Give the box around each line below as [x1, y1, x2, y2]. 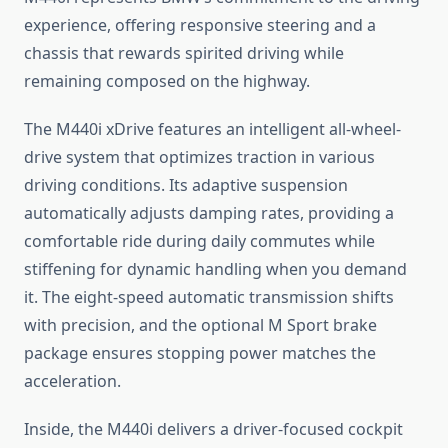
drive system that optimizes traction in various [24, 146, 375, 169]
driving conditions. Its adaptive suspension [24, 174, 348, 197]
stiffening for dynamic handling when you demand [24, 258, 407, 281]
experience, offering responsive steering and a [24, 14, 376, 37]
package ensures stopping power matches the [24, 342, 376, 365]
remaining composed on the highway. [24, 70, 310, 93]
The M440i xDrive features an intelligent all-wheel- [24, 118, 401, 141]
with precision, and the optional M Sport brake [24, 314, 377, 337]
